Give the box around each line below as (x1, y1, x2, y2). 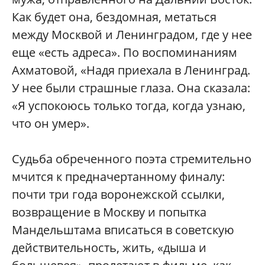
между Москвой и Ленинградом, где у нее (12, 26, 252, 43)
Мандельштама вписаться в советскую (12, 221, 234, 238)
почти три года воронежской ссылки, (12, 186, 225, 202)
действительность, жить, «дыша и (12, 239, 206, 256)
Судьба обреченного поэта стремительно (12, 150, 251, 167)
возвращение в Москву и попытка (12, 203, 206, 220)
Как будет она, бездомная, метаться (12, 8, 216, 25)
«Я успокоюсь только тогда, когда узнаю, (12, 97, 245, 114)
